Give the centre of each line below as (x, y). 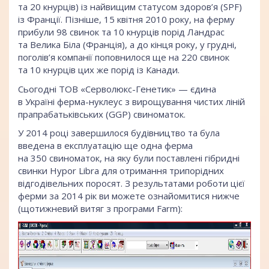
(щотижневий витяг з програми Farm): (100, 209)
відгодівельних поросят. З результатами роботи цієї (131, 183)
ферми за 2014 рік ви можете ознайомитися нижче (129, 196)
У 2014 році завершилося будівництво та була (119, 133)
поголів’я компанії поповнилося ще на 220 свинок (124, 57)
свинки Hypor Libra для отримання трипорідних (121, 171)
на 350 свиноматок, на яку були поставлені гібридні (129, 158)
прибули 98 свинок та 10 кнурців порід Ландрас (121, 32)
